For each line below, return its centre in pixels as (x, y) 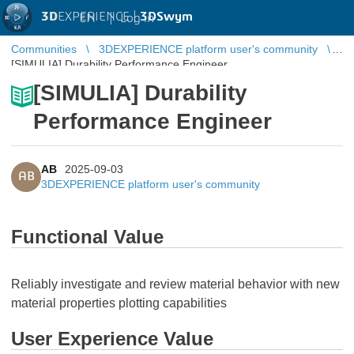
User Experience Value (112, 339)
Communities (44, 49)
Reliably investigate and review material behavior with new (175, 284)
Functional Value (87, 237)
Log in (137, 18)
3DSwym (166, 17)
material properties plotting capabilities (119, 303)
